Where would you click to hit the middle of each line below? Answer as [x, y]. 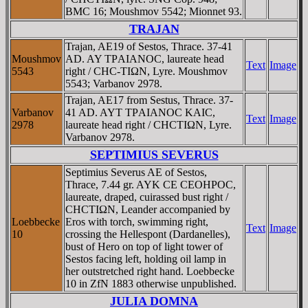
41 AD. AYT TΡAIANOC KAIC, [140, 112]
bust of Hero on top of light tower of [144, 246]
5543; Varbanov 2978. [114, 83]
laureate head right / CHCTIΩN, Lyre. [148, 124]
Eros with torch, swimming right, [137, 221]
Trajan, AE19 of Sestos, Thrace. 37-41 [149, 46]
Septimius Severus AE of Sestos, [136, 172]
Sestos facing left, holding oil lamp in [146, 258]
